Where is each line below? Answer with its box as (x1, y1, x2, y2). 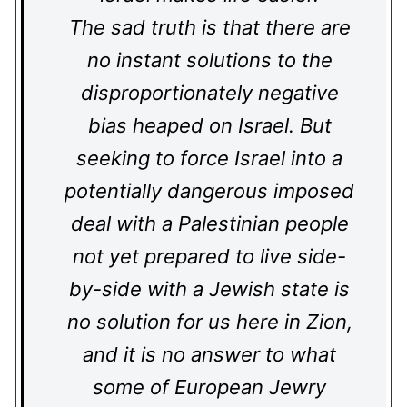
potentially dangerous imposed (65, 179, 354, 203)
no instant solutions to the (86, 48, 333, 72)
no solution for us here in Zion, (66, 310, 352, 333)
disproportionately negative (80, 81, 339, 104)
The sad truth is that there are (68, 15, 351, 39)
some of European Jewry (93, 375, 326, 399)
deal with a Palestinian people (70, 212, 349, 235)
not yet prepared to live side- (73, 244, 346, 268)
